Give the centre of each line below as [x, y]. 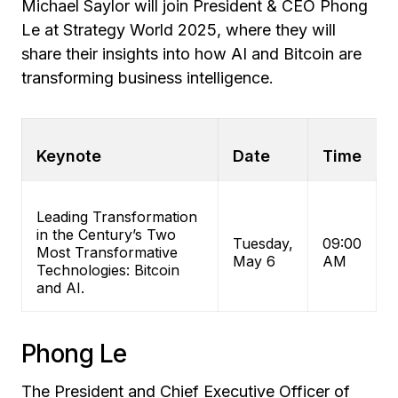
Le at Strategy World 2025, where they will [179, 30]
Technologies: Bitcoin [108, 271]
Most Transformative [107, 253]
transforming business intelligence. [147, 78]
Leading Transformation [117, 217]
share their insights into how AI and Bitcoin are [191, 54]
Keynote [69, 156]
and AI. [60, 288]
